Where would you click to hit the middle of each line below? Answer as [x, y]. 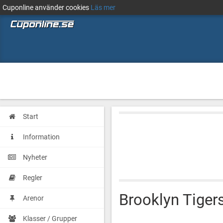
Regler [33, 178]
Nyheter [35, 157]
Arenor [33, 198]
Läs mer [103, 7]
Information [41, 137]
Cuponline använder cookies [47, 7]
